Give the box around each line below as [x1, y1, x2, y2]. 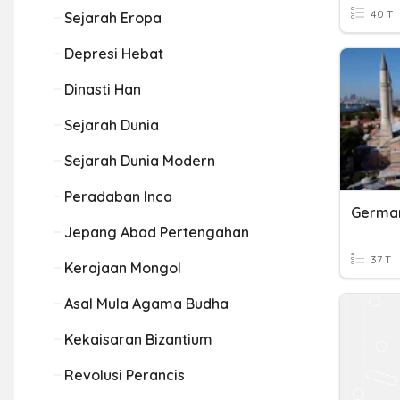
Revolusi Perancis [64, 366, 185, 384]
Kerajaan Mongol [64, 259, 181, 277]
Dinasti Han [64, 80, 141, 98]
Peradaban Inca [64, 187, 172, 205]
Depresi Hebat [64, 45, 163, 62]
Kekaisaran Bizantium [64, 330, 212, 348]
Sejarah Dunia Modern [64, 152, 215, 170]
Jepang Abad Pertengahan [64, 223, 249, 241]
